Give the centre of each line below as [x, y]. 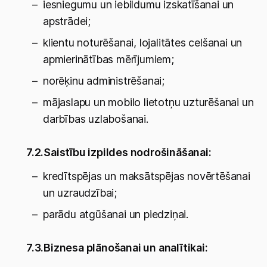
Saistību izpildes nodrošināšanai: [128, 152]
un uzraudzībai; [80, 193]
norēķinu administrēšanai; [104, 81]
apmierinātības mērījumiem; [108, 59]
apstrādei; [67, 21]
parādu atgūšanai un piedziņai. [116, 214]
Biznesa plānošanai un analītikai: [126, 248]
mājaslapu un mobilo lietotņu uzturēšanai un [148, 102]
